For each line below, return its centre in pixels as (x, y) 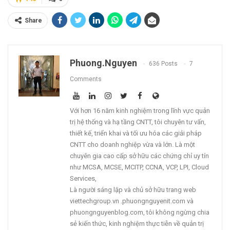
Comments (86, 79)
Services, (83, 179)
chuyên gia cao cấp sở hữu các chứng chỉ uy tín (139, 156)
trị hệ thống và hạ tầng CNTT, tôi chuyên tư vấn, (138, 122)
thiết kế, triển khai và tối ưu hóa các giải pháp (136, 133)
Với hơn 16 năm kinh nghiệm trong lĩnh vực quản (140, 111)
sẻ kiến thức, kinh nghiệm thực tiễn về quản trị (137, 224)
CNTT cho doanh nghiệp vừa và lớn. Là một (132, 145)
